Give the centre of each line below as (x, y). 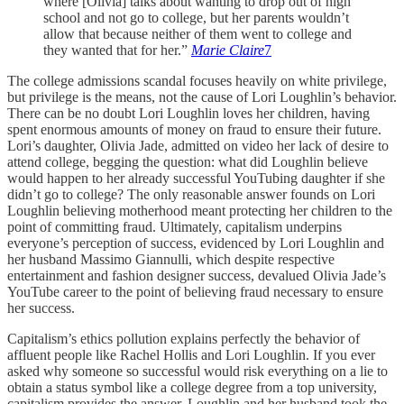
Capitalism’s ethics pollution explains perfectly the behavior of (184, 339)
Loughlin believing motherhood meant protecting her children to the (200, 211)
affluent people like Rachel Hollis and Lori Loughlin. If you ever (191, 355)
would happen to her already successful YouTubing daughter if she (196, 179)
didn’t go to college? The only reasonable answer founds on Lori (191, 195)
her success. (41, 308)
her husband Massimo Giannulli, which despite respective (171, 260)
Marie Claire (228, 50)
